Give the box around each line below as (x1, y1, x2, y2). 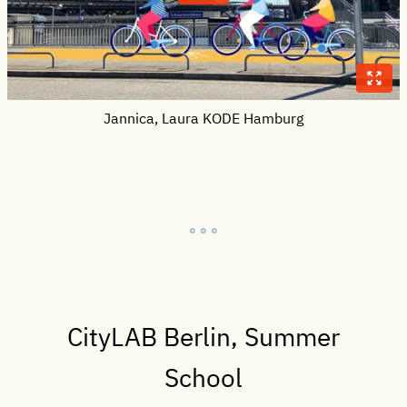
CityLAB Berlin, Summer (67, 319, 340, 353)
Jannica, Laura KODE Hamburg (104, 107, 303, 127)
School (164, 360, 243, 394)
